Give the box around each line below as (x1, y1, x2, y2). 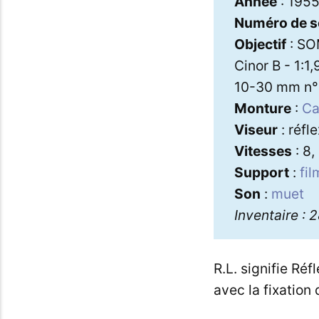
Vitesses (234, 142, 292, 159)
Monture (234, 99, 291, 117)
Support (234, 163, 289, 181)
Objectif (234, 35, 286, 53)
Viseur (234, 120, 278, 138)
